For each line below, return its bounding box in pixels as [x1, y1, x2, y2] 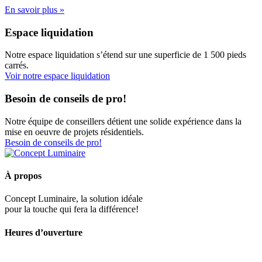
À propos [5, 171, 42, 181]
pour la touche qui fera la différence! [5, 204, 139, 215]
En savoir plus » [5, 5, 64, 15]
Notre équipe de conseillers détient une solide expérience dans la [5, 116, 242, 126]
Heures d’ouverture [5, 227, 82, 237]
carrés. [5, 60, 29, 71]
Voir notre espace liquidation [5, 71, 110, 81]
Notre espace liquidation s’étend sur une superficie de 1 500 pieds [5, 50, 246, 60]
